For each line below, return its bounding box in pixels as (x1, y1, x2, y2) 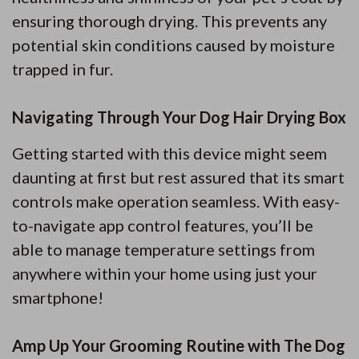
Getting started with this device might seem (12, 143, 327, 163)
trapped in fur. (12, 59, 113, 79)
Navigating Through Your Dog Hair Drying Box (12, 107, 346, 127)
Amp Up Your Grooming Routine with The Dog (12, 336, 345, 356)
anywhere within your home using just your (12, 264, 317, 284)
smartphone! (12, 288, 103, 308)
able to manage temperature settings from (12, 240, 315, 260)
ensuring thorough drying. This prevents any (12, 11, 327, 31)
